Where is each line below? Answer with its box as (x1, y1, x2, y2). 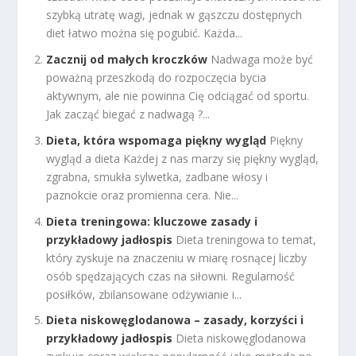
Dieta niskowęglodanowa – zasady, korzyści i (46, 312, 304, 328)
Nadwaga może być (211, 51, 314, 67)
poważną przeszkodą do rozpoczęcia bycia (46, 69, 267, 85)
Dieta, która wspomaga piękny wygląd (46, 132, 267, 148)
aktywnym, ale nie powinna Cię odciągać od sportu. (46, 87, 310, 103)
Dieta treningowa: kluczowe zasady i (46, 213, 258, 229)
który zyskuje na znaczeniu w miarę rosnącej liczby (46, 250, 308, 265)
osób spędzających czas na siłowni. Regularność (46, 268, 296, 284)
